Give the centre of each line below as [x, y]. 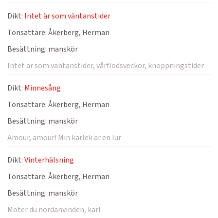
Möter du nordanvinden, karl [54, 210]
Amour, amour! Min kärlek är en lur [64, 138]
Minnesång [43, 88]
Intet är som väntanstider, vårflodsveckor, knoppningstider [106, 66]
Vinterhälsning [49, 160]
